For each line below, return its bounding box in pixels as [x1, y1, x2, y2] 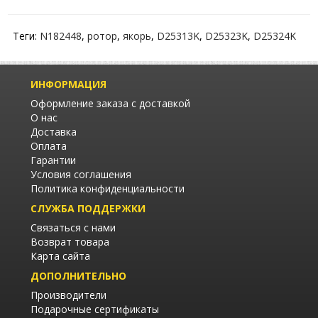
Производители [31, 287, 106, 302]
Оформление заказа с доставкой [31, 96, 190, 110]
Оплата [31, 138, 67, 153]
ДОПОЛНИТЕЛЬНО [31, 268, 126, 283]
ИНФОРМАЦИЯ [31, 77, 106, 91]
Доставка [31, 124, 77, 138]
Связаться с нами [31, 220, 116, 234]
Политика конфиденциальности [31, 181, 185, 195]
